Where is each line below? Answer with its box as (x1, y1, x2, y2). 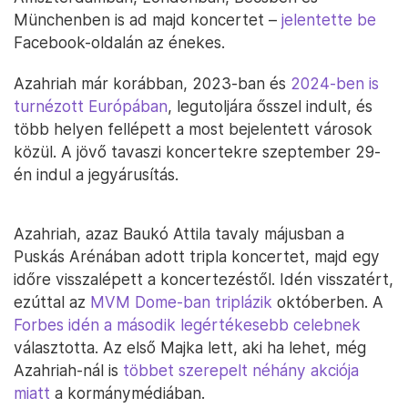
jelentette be (281, 10, 376, 29)
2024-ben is (291, 74, 379, 93)
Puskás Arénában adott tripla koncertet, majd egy (14, 247, 380, 266)
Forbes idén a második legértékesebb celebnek (14, 315, 361, 334)
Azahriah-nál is (14, 361, 123, 380)
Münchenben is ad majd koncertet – (14, 10, 281, 29)
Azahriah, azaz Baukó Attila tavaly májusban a (14, 224, 344, 243)
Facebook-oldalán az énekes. (14, 33, 225, 52)
